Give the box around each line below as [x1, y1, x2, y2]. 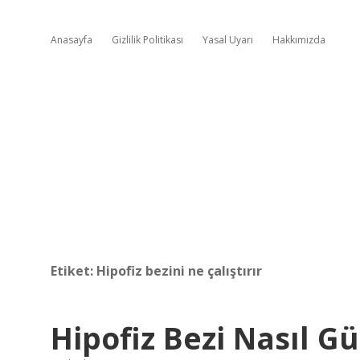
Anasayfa [51, 33, 92, 47]
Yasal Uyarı [202, 33, 253, 47]
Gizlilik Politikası [112, 33, 183, 47]
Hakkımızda [272, 33, 325, 47]
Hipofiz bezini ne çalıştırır [96, 262, 262, 280]
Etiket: [51, 262, 96, 280]
